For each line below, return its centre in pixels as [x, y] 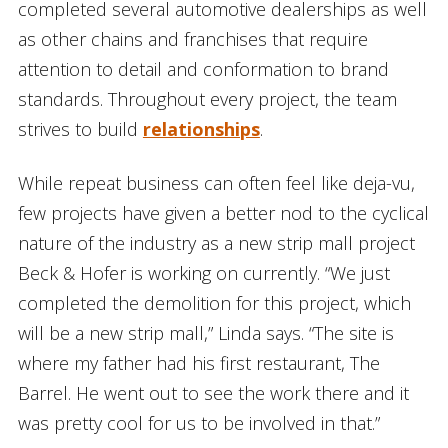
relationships [201, 128]
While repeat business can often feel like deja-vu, [216, 182]
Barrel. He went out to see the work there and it [213, 392]
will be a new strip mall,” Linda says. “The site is [205, 332]
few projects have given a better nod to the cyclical [223, 212]
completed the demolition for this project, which [214, 302]
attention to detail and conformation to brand [203, 68]
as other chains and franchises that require [192, 38]
